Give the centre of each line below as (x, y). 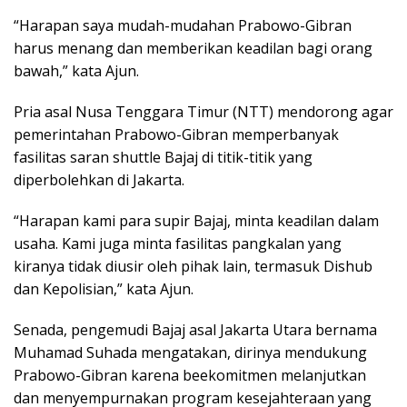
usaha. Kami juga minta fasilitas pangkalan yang (178, 243)
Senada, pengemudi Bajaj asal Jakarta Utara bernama (195, 329)
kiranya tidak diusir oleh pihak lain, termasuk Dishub (193, 266)
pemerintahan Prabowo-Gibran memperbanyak (176, 134)
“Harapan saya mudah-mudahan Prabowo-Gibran (183, 25)
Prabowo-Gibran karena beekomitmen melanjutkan (190, 375)
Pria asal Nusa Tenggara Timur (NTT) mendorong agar (203, 111)
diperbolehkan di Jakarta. (99, 179)
